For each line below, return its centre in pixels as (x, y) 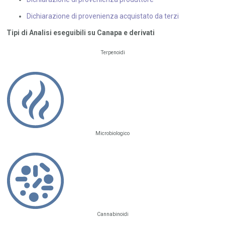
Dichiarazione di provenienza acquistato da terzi (103, 16)
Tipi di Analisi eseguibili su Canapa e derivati (81, 33)
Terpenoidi (113, 53)
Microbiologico (113, 134)
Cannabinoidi (113, 214)
